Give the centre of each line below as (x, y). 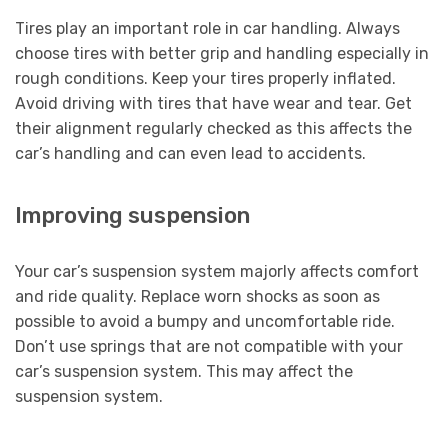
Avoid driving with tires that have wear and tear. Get (213, 103)
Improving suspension (132, 216)
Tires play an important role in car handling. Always (207, 28)
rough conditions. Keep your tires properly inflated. (205, 78)
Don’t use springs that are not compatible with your (209, 347)
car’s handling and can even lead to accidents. (190, 153)
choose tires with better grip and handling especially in (222, 53)
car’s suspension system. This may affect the (184, 372)
